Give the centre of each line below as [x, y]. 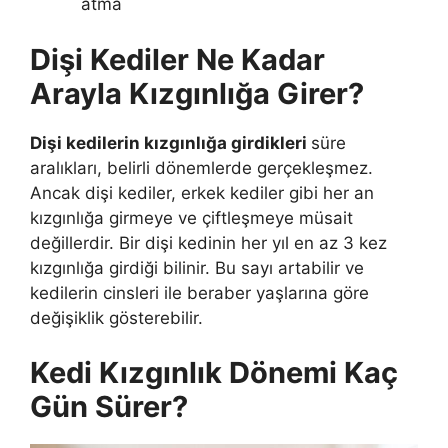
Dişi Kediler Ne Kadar [177, 59]
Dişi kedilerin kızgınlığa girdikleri [170, 142]
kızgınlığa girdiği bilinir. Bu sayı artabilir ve [197, 267]
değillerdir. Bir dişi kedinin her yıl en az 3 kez [208, 242]
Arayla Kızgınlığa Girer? [197, 93]
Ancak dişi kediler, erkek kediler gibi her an [202, 192]
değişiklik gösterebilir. [116, 317]
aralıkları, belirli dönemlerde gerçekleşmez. [201, 167]
